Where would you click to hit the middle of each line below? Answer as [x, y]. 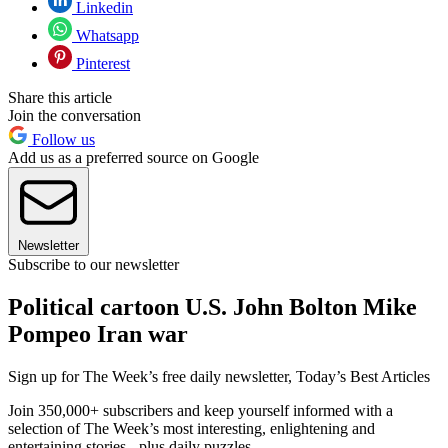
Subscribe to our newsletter [93, 264]
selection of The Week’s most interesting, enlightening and [191, 428]
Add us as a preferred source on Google [133, 157]
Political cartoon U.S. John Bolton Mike [212, 306]
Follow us [61, 139]
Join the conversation [74, 115]
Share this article [60, 97]
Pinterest [101, 63]
